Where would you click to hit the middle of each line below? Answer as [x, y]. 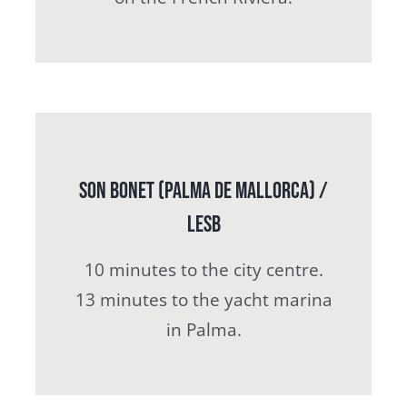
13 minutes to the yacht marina [203, 300]
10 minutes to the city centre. [203, 270]
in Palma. [203, 330]
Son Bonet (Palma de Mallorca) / [203, 192]
